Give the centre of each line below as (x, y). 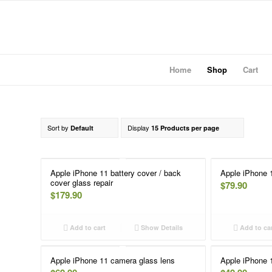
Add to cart (87, 227)
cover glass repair (82, 182)
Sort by (59, 127)
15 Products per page (185, 128)
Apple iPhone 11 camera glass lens (113, 260)
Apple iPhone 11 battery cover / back (116, 173)
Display (139, 127)
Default (82, 128)
